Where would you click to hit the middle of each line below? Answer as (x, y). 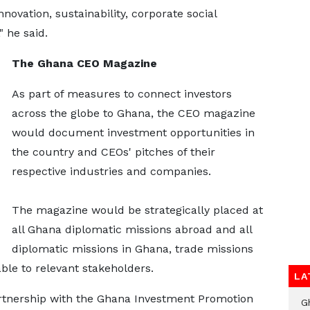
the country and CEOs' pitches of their (113, 152)
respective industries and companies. (111, 171)
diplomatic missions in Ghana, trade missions (132, 249)
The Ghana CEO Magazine (84, 63)
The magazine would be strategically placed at (137, 210)
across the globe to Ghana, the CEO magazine (133, 113)
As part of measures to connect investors (121, 94)
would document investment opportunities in (133, 133)
